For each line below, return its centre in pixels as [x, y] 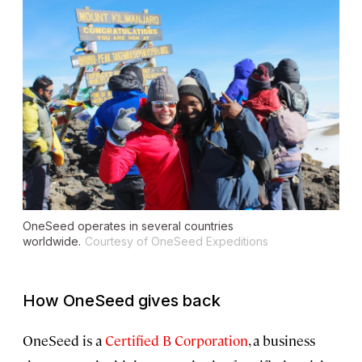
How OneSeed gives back [122, 301]
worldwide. [52, 242]
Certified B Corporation [177, 341]
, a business [282, 341]
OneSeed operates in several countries [128, 226]
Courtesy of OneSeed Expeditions [177, 242]
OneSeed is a [64, 341]
